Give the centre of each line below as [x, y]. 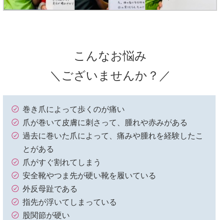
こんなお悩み [110, 56]
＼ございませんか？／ [110, 76]
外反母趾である [50, 189]
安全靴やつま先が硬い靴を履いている [89, 176]
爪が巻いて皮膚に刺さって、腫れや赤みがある [105, 123]
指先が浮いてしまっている [70, 202]
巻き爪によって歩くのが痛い [74, 110]
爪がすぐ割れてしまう [62, 163]
